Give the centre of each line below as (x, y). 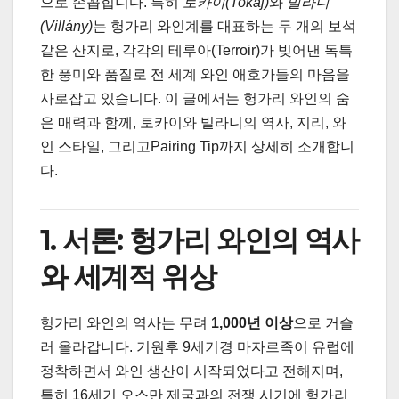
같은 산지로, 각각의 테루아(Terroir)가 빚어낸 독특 (196, 51)
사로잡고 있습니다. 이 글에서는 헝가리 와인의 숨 (195, 99)
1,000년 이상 (252, 322)
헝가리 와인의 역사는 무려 (126, 322)
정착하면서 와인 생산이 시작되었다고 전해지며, (191, 370)
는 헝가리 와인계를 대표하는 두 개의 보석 (224, 27)
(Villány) (66, 27)
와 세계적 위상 (128, 276)
